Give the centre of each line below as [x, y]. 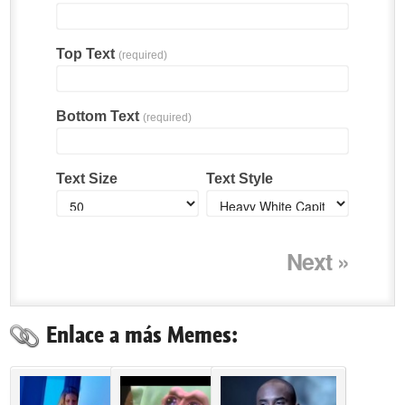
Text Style [239, 178]
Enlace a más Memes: [141, 335]
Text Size [86, 178]
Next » [318, 261]
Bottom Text [99, 116]
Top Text [87, 53]
